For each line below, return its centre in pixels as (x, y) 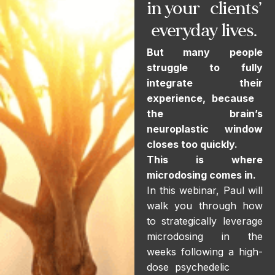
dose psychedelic (188, 267)
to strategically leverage (204, 221)
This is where (204, 160)
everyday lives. (205, 30)
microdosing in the (204, 236)
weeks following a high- (204, 252)
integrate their (204, 83)
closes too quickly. (193, 144)
